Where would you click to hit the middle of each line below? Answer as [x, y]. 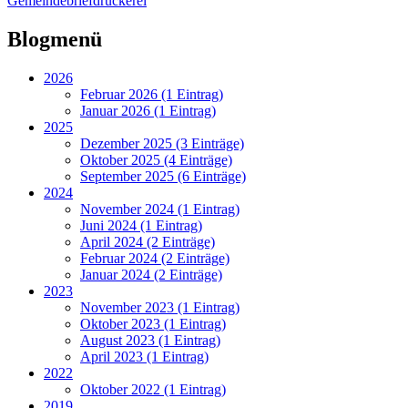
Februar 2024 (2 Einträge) [155, 258]
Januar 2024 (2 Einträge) [151, 274]
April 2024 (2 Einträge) [148, 241]
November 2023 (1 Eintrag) [160, 307]
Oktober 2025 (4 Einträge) [156, 159]
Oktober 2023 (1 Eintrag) [153, 323]
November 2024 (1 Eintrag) [160, 209]
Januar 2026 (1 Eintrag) [148, 110]
